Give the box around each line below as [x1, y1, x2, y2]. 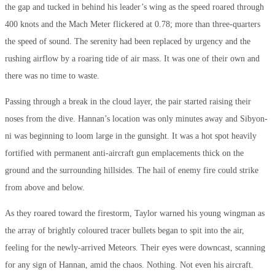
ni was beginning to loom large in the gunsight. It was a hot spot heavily [5, 131, 257, 141]
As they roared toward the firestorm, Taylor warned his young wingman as [5, 208, 265, 218]
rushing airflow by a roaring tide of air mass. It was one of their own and [5, 53, 260, 63]
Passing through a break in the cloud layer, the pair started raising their [5, 96, 251, 106]
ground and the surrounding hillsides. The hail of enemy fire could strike [5, 165, 258, 175]
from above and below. [5, 182, 85, 192]
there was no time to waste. [5, 71, 99, 80]
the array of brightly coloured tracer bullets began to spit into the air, [5, 225, 244, 235]
